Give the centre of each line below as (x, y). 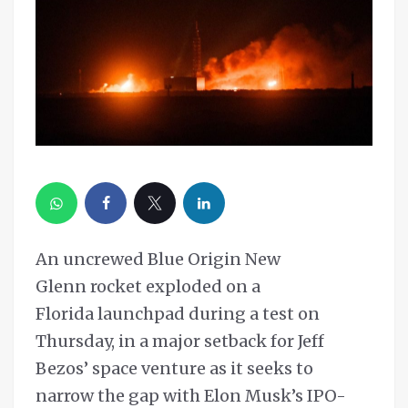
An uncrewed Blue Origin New (158, 260)
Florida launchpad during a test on (178, 314)
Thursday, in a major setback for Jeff (180, 342)
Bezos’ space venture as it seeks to (174, 369)
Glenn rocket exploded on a (148, 287)
